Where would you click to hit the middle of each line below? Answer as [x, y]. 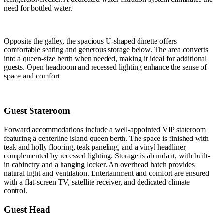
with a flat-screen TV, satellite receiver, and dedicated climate [97, 182]
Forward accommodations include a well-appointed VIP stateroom [105, 129]
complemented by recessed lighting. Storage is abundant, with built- [107, 155]
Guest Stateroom [37, 111]
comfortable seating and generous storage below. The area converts [106, 49]
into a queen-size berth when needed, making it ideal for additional [105, 58]
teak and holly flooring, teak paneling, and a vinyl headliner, [95, 147]
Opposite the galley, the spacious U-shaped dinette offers [90, 41]
